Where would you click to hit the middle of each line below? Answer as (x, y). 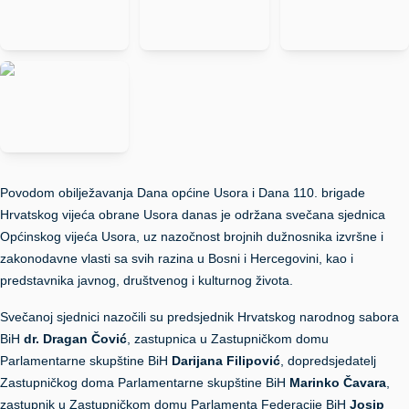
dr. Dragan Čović (75, 339)
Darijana (197, 361)
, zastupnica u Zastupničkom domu (228, 339)
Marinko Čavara (338, 383)
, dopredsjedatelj (328, 361)
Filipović (253, 361)
